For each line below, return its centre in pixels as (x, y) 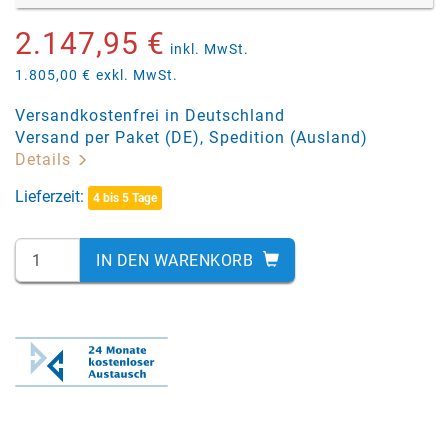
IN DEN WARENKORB (177, 260)
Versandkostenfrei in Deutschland (150, 115)
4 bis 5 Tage (125, 197)
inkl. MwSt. (209, 49)
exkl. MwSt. (137, 75)
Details (45, 159)
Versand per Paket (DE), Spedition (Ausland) (191, 137)
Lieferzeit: (51, 196)
